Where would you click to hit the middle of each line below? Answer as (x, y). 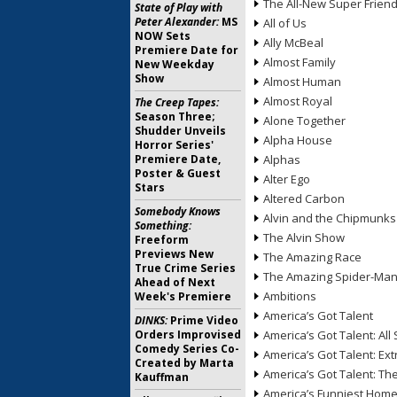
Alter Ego (287, 179)
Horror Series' (174, 145)
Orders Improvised (188, 335)
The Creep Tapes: (177, 102)
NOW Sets (163, 36)
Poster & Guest (178, 173)
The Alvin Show (304, 237)
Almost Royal (298, 101)
